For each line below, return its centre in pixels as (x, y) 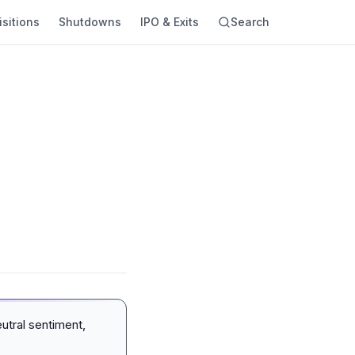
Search (250, 22)
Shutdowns (90, 22)
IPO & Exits (170, 22)
